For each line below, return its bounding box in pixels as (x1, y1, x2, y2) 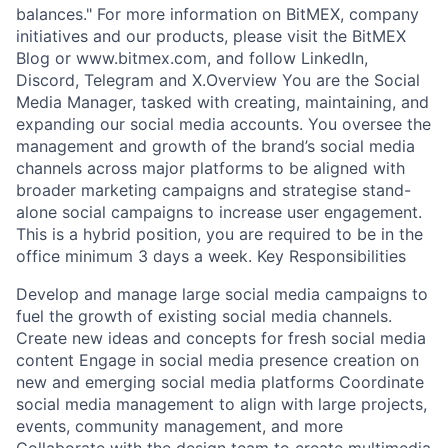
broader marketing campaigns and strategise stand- (16, 180, 411, 200)
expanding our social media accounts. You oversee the (16, 114, 431, 134)
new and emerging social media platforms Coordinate (16, 372, 424, 392)
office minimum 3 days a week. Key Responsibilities (16, 246, 406, 266)
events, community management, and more (16, 416, 343, 436)
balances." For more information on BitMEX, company (16, 4, 419, 24)
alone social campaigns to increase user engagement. (16, 202, 422, 222)
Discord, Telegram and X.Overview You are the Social (16, 70, 420, 90)
